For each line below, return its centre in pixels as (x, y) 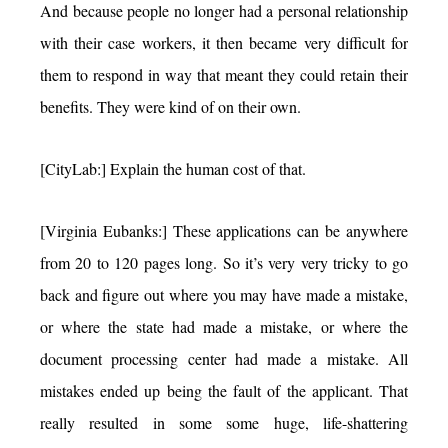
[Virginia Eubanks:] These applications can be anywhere (224, 230)
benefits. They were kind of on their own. (170, 106)
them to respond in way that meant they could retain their (224, 74)
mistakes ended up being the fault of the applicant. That (224, 390)
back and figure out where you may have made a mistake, (224, 294)
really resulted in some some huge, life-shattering (224, 422)
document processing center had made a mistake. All (224, 358)
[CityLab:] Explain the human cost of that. (173, 168)
